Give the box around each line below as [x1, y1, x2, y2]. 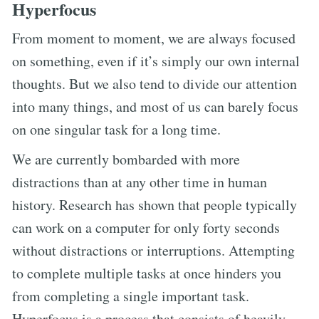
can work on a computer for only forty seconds [12, 217, 280, 237]
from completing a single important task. [12, 286, 249, 305]
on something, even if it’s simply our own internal [12, 51, 300, 70]
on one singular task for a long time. [12, 119, 221, 139]
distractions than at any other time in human [12, 172, 267, 192]
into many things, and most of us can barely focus [12, 96, 298, 116]
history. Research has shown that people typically [12, 194, 297, 214]
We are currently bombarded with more [12, 149, 240, 169]
